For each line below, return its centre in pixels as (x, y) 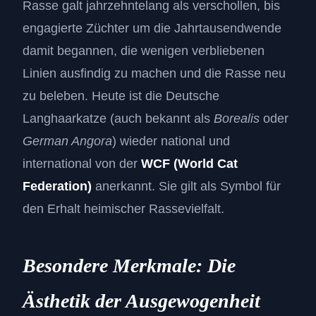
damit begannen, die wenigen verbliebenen (144, 51)
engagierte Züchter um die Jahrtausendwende (152, 29)
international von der (82, 164)
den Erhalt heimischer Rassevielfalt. (123, 209)
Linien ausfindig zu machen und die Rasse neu (154, 74)
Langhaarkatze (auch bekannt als (118, 119)
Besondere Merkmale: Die (129, 266)
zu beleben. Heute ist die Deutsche (121, 96)
